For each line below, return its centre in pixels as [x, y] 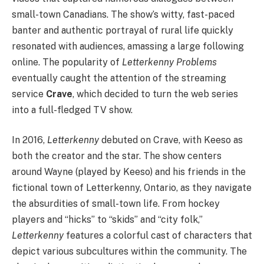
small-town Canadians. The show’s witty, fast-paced [123, 14]
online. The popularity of [67, 62]
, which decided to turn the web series [155, 94]
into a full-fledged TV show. [72, 110]
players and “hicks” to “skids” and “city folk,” [107, 220]
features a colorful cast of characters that [158, 236]
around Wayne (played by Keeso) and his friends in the [129, 172]
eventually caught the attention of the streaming [119, 78]
